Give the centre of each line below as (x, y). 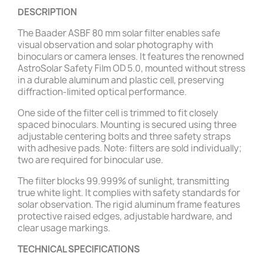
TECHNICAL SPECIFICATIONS (79, 249)
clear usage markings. (64, 228)
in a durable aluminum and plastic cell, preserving (121, 80)
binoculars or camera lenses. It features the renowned (131, 56)
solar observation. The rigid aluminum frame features (129, 204)
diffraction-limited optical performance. (102, 92)
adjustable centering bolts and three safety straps (124, 136)
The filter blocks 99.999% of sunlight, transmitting (124, 181)
